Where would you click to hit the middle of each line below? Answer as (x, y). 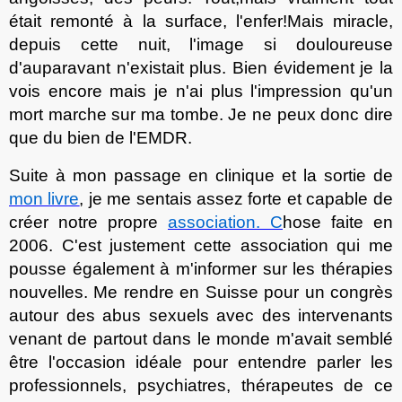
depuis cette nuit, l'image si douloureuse (201, 44)
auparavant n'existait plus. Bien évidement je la (208, 67)
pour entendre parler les (293, 362)
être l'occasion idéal (91, 362)
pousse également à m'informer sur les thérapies (201, 268)
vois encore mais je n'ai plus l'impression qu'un (201, 91)
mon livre (44, 198)
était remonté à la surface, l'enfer (146, 21)
